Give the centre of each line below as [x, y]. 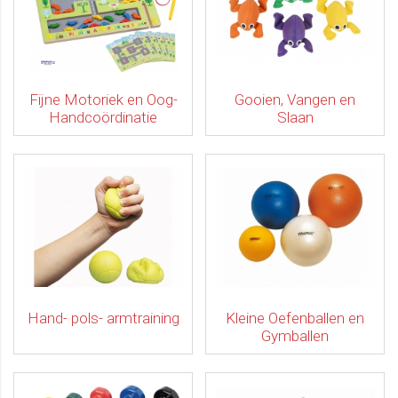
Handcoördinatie [103, 117]
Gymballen [295, 336]
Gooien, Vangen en [295, 99]
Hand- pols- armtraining [103, 318]
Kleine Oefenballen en [295, 318]
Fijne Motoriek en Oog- [103, 99]
